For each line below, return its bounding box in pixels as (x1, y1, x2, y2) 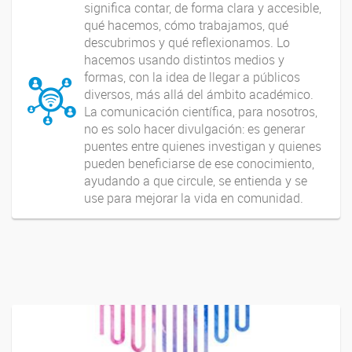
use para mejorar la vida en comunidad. (84, 189, 303, 207)
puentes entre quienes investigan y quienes (84, 137, 321, 156)
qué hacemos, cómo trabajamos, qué (84, 16, 288, 35)
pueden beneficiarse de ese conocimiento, (84, 155, 314, 173)
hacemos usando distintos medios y (84, 51, 284, 69)
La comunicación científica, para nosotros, (84, 103, 317, 121)
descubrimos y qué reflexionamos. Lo (84, 34, 290, 52)
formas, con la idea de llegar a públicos (84, 68, 300, 86)
